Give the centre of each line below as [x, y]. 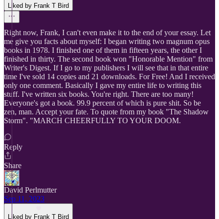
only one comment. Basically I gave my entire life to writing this [103, 85]
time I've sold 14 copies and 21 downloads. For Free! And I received [109, 77]
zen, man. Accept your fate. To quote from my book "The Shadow [106, 112]
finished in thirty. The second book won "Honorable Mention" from [108, 59]
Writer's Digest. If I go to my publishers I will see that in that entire [106, 68]
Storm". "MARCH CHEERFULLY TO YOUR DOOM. [92, 120]
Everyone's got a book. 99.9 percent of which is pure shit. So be [102, 103]
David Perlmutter [30, 190]
